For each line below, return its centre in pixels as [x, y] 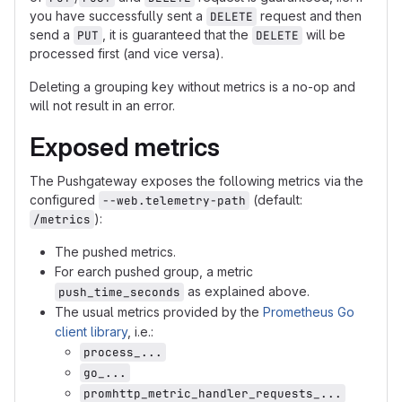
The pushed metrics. [115, 252]
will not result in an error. [102, 105]
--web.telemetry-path [174, 201]
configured [64, 200]
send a [52, 35]
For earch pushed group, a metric [154, 271]
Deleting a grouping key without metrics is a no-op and [192, 87]
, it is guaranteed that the [177, 35]
